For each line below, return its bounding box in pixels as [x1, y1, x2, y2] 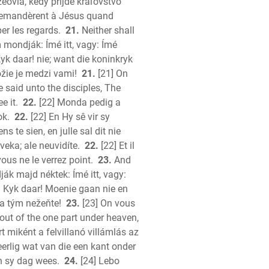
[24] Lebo [78, 255, 119, 267]
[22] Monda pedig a [37, 97, 121, 108]
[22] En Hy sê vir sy [28, 111, 110, 122]
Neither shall [79, 25, 134, 36]
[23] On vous [80, 198, 135, 209]
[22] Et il [98, 140, 134, 151]
